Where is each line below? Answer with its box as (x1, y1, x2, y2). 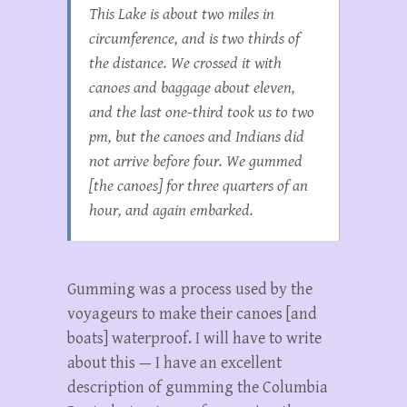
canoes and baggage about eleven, (89, 78, 295, 98)
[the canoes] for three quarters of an (89, 176, 308, 196)
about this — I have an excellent (67, 353, 282, 373)
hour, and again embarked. (89, 201, 253, 221)
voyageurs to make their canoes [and (67, 304, 317, 324)
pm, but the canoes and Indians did (89, 127, 304, 147)
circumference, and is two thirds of (89, 29, 300, 49)
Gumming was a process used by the (67, 280, 313, 300)
